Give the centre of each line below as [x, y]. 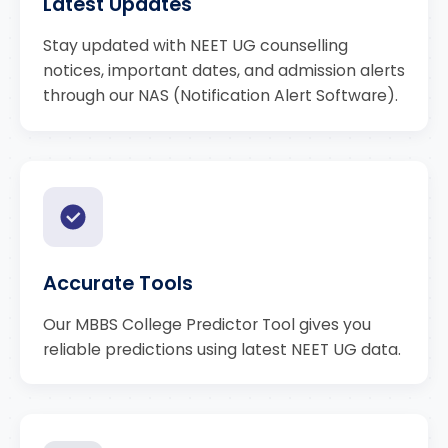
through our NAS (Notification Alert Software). [220, 96]
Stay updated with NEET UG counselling [195, 46]
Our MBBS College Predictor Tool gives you [206, 324]
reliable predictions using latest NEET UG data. [221, 349]
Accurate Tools [117, 283]
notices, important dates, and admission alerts [223, 71]
